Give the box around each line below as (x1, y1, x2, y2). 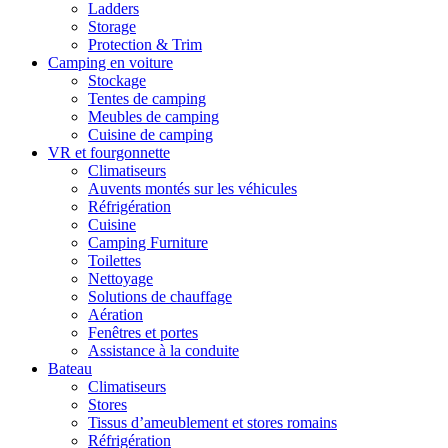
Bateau (48, 360, 92, 378)
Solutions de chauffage (88, 288, 232, 306)
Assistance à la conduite (88, 342, 239, 360)
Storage (88, 18, 136, 36)
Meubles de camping (88, 108, 219, 126)
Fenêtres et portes (88, 324, 198, 342)
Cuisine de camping (88, 126, 213, 144)
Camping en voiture (48, 54, 173, 72)
